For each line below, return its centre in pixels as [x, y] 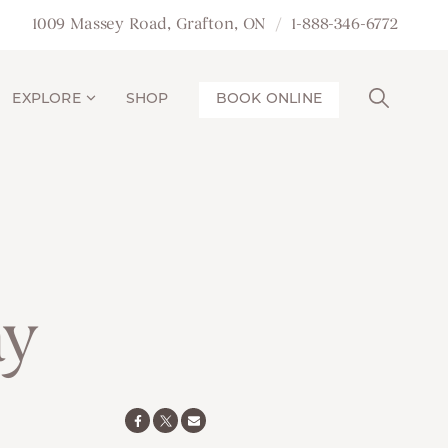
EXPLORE [46, 99]
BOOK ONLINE [268, 99]
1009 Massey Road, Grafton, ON [149, 25]
